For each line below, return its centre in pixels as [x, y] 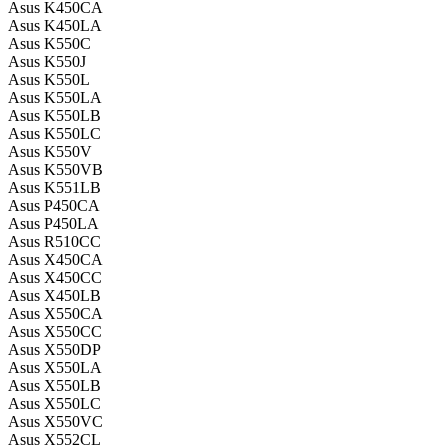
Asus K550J [47, 62]
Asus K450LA [55, 26]
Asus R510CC [54, 242]
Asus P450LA [53, 224]
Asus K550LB [54, 116]
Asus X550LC [54, 404]
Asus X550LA [55, 368]
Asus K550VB [55, 170]
